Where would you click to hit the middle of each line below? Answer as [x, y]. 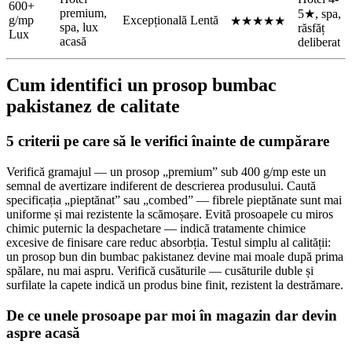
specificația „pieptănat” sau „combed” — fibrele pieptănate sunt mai [174, 200]
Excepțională [155, 20]
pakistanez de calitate [93, 106]
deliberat [319, 42]
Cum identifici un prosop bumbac [141, 85]
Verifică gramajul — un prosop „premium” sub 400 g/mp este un [166, 172]
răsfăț [311, 27]
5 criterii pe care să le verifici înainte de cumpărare [168, 141]
